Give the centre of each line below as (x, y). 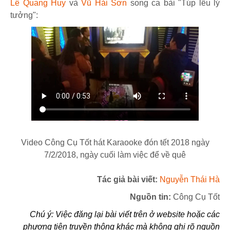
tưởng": (24, 15)
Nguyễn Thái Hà (190, 180)
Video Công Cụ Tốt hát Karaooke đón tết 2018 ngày (115, 143)
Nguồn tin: (151, 197)
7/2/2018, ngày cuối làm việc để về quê (115, 155)
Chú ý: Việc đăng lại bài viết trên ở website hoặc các (125, 215)
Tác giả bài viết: (128, 180)
